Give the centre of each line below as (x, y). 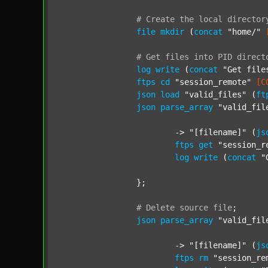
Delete (160, 208)
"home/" (244, 32)
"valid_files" (215, 95)
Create (160, 19)
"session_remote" (213, 82)
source (194, 208)
